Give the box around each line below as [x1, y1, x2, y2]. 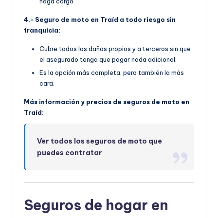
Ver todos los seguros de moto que [37, 136, 163, 145]
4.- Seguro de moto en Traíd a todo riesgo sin [24, 15, 176, 23]
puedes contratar [37, 148, 103, 157]
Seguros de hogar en [24, 196, 168, 214]
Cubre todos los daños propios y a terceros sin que [39, 44, 191, 53]
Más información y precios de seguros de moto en [24, 97, 189, 106]
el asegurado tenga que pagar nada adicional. [39, 55, 177, 63]
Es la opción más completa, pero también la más [39, 68, 184, 76]
